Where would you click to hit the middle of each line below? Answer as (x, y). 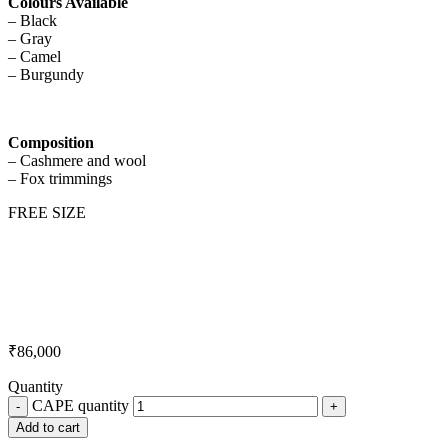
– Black (32, 21)
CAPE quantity (80, 406)
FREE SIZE (47, 213)
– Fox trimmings (60, 179)
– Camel (34, 57)
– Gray (30, 39)
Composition (51, 143)
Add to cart (48, 428)
